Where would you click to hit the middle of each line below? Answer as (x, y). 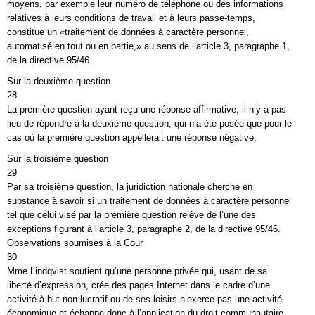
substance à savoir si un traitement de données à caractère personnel (149, 201)
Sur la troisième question (58, 159)
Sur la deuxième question (59, 81)
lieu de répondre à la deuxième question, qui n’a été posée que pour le (149, 123)
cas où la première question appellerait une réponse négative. (132, 137)
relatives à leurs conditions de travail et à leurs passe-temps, (131, 18)
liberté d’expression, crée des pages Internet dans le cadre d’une (139, 285)
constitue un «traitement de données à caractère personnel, (128, 32)
